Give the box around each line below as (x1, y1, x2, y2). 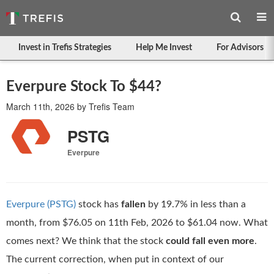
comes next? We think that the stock (6, 236, 166, 246)
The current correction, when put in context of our (6, 254, 224, 264)
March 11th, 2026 (6, 100, 75, 113)
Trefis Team (89, 100, 135, 113)
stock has (76, 199, 121, 209)
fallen (121, 199, 146, 209)
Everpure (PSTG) (6, 199, 76, 209)
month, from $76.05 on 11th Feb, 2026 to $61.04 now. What (6, 218, 268, 228)
